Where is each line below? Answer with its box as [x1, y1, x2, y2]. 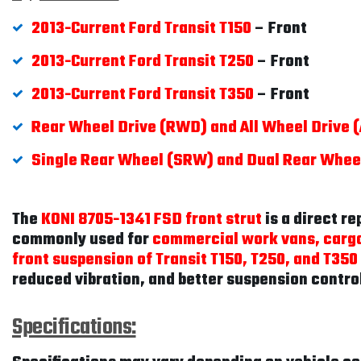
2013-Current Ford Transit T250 [31, 49, 254, 74]
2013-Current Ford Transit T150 [31, 16, 251, 41]
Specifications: [12, 310, 136, 345]
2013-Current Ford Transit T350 [31, 82, 254, 107]
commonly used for [12, 227, 152, 252]
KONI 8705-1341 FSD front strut [41, 207, 262, 232]
